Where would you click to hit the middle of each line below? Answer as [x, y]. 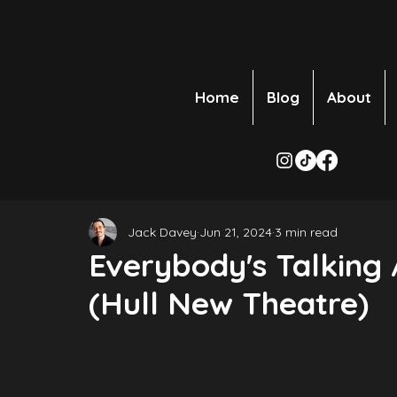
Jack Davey [162, 232]
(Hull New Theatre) [229, 303]
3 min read [306, 232]
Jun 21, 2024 [236, 232]
